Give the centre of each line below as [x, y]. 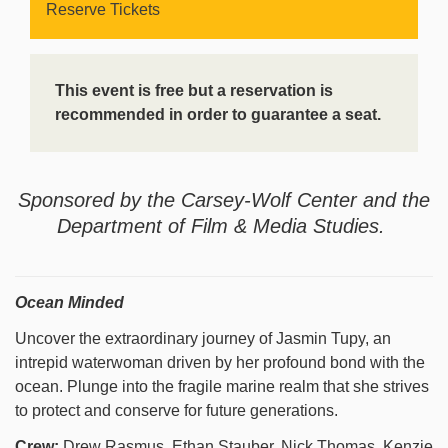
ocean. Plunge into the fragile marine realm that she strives [222, 386]
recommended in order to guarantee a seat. [218, 114]
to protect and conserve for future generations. [176, 410]
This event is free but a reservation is [194, 90]
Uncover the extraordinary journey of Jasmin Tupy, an [203, 338]
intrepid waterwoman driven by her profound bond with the [220, 362]
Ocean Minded [69, 302]
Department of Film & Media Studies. [224, 226]
